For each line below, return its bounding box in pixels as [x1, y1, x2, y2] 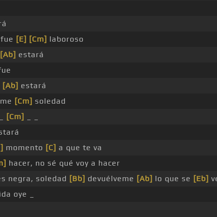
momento [3, 143, 46, 153]
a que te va [56, 143, 102, 153]
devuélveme [85, 174, 137, 184]
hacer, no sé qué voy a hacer [6, 158, 120, 168]
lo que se [153, 174, 193, 184]
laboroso [47, 34, 84, 44]
